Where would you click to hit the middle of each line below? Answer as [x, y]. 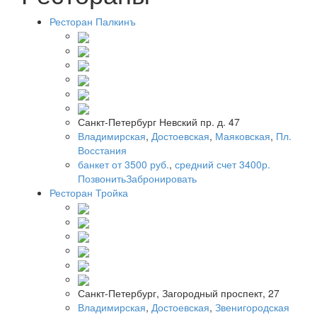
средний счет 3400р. [223, 165]
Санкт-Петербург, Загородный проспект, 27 [179, 293]
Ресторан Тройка [89, 193]
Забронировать [161, 179]
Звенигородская [252, 307]
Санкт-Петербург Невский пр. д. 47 [159, 122]
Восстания [102, 150]
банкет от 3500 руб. [123, 165]
